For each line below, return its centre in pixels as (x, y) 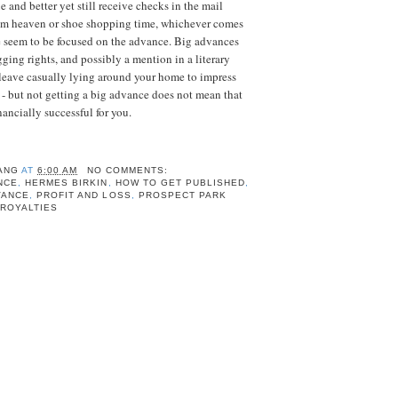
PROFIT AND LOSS (84, 195)
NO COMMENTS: (129, 171)
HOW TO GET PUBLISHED (180, 183)
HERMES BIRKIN (67, 183)
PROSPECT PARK (182, 195)
